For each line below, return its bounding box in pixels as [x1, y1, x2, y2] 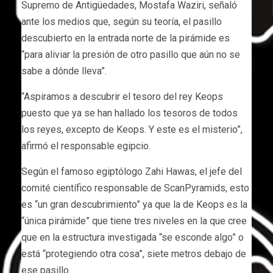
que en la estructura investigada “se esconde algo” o [21, 231, 244, 243]
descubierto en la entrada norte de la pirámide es [21, 32, 230, 44]
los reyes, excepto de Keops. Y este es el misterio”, [21, 123, 243, 135]
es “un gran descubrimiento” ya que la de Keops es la [21, 198, 247, 210]
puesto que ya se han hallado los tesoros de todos [21, 107, 238, 119]
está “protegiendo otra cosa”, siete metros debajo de [21, 247, 246, 260]
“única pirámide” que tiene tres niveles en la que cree [21, 214, 247, 227]
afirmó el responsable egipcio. [21, 140, 151, 152]
